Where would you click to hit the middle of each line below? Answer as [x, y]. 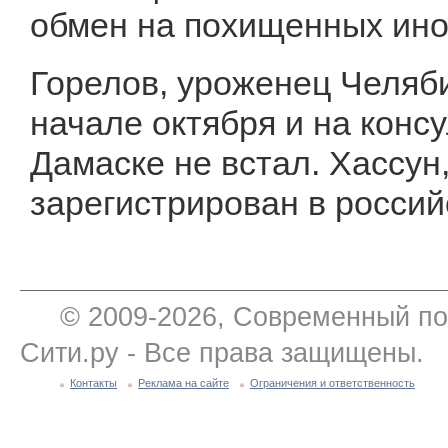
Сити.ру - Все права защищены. [222, 353]
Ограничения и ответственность [332, 383]
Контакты [93, 383]
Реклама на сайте [183, 383]
